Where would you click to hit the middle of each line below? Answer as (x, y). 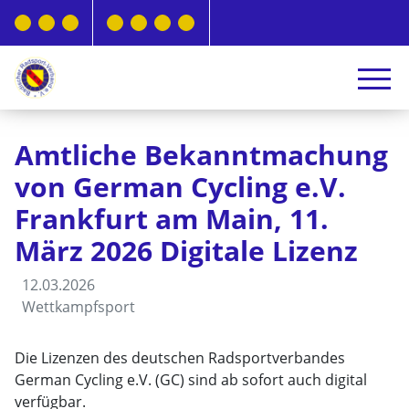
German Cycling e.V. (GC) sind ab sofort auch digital (191, 380)
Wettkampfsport (79, 307)
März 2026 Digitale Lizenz (186, 251)
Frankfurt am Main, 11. (172, 219)
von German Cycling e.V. (180, 187)
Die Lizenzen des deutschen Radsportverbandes (180, 358)
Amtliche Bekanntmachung (201, 155)
